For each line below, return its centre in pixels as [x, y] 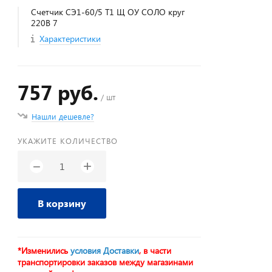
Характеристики [70, 39]
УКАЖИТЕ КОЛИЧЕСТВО [68, 141]
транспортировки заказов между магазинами [106, 262]
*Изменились [44, 250]
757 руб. [58, 92]
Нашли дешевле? [63, 116]
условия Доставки [105, 250]
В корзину [62, 203]
